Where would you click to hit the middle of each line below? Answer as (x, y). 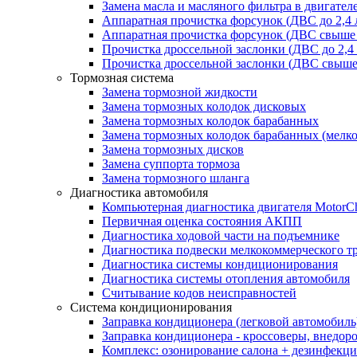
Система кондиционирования (151, 307)
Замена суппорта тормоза (171, 164)
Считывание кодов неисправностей (199, 293)
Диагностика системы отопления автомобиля (226, 279)
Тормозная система (122, 78)
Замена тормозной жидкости (180, 92)
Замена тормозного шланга (176, 178)
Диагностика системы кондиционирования (220, 264)
